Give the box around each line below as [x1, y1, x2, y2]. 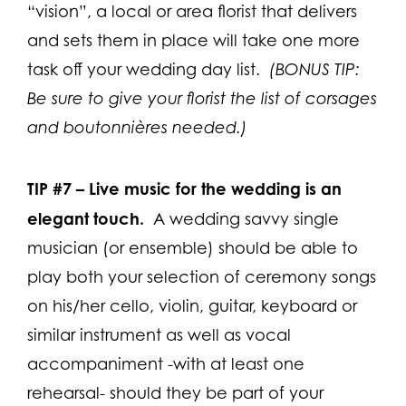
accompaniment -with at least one [27, 353, 304, 373]
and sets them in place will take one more [27, 30, 360, 50]
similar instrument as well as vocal [27, 324, 291, 344]
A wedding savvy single [144, 208, 339, 228]
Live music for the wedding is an [89, 178, 342, 198]
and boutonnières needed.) [27, 117, 247, 137]
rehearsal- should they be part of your [27, 382, 324, 402]
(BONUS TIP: [269, 59, 360, 79]
